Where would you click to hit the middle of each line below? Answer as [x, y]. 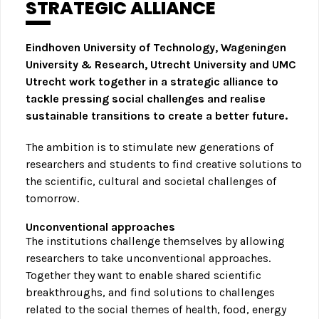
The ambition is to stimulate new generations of [150, 147]
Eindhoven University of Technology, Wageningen [156, 48]
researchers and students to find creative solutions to [164, 164]
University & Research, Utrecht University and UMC [161, 65]
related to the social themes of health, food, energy [156, 310]
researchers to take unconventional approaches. [148, 258]
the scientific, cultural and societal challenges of [151, 182]
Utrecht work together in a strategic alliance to [152, 82]
